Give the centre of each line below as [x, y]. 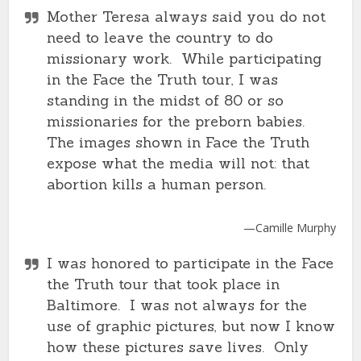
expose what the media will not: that [178, 163]
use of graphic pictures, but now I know [191, 326]
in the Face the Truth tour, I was [163, 79]
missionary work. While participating [185, 58]
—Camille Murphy [289, 228]
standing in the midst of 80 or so [166, 100]
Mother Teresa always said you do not [187, 17]
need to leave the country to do [160, 37]
